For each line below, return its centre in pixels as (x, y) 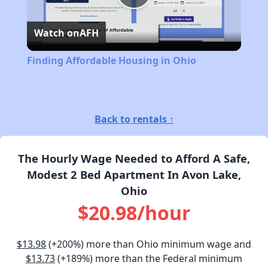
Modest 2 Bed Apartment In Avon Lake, (134, 175)
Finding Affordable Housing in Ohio (111, 61)
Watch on (57, 33)
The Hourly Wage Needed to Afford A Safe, (134, 159)
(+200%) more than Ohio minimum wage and (149, 244)
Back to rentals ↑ (134, 119)
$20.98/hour (134, 213)
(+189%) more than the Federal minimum (149, 259)
